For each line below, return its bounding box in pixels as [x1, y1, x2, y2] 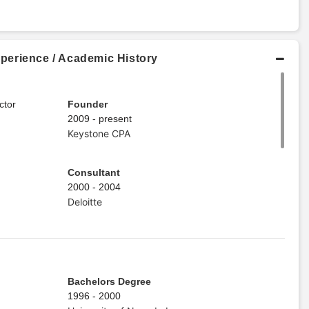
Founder [67, 98, 108, 110]
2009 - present [67, 112, 132, 124]
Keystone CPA [67, 127, 130, 139]
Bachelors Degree [67, 275, 151, 287]
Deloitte [67, 195, 102, 208]
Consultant [67, 166, 120, 178]
